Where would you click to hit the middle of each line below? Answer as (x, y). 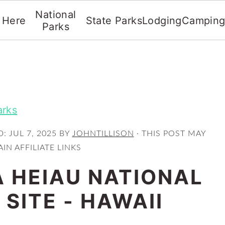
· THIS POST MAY (170, 134)
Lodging (162, 21)
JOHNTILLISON (103, 134)
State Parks (114, 21)
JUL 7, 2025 (33, 134)
